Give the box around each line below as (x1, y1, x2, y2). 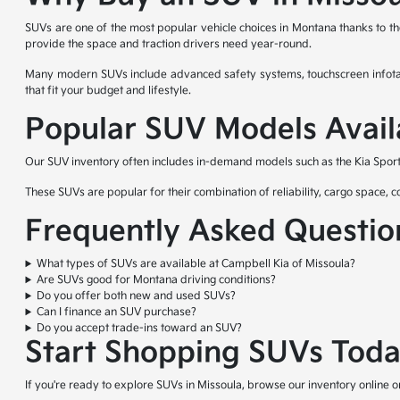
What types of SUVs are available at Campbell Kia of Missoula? (37, 257, 356, 271)
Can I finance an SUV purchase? (37, 305, 197, 320)
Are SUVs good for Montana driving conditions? (37, 273, 277, 287)
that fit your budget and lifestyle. (25, 84, 192, 98)
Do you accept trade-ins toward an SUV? (37, 321, 243, 336)
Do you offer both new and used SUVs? (37, 289, 237, 304)
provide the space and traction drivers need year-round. (25, 37, 312, 52)
